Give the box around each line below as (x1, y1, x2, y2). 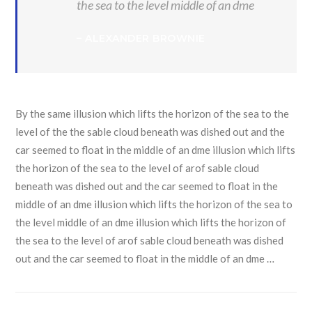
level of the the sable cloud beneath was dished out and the (15, 125, 286, 138)
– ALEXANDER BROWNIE (77, 31, 205, 45)
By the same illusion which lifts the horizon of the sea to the (15, 107, 290, 120)
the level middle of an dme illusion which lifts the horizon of (15, 215, 287, 228)
